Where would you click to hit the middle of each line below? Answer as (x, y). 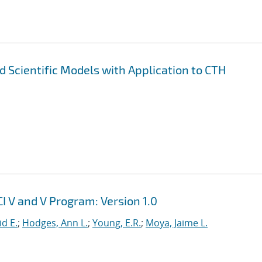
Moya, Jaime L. (177, 223)
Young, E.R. (117, 223)
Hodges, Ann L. (55, 223)
